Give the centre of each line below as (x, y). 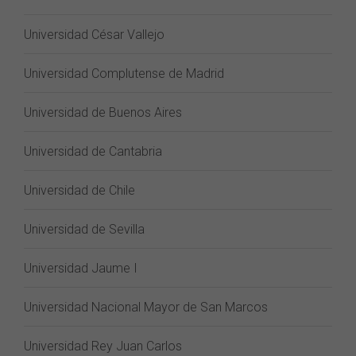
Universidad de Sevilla (84, 229)
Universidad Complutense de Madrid (124, 74)
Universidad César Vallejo (94, 35)
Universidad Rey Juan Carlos (103, 346)
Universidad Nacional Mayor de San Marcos (146, 307)
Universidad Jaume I (81, 268)
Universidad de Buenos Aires (103, 112)
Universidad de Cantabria (93, 151)
